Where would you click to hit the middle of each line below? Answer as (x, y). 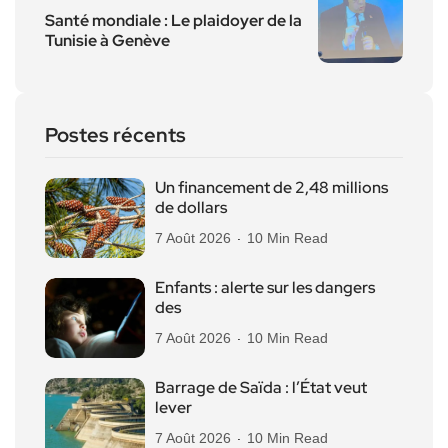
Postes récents (115, 134)
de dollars (191, 207)
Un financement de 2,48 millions (271, 187)
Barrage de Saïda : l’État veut (261, 387)
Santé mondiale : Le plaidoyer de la (173, 20)
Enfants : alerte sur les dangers (265, 287)
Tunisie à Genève (107, 40)
